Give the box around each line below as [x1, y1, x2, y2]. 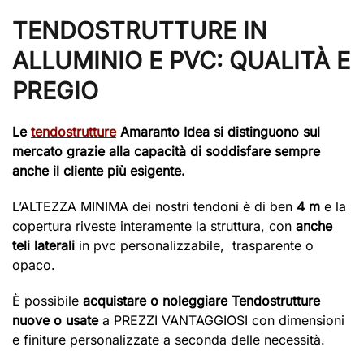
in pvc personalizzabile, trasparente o [75, 236, 314, 253]
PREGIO [12, 76, 98, 105]
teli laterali [12, 236, 75, 253]
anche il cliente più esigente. [12, 162, 185, 179]
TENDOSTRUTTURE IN [12, 15, 267, 45]
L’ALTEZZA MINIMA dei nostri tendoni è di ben [12, 197, 292, 214]
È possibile [12, 292, 79, 309]
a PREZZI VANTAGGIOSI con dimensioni [98, 311, 344, 328]
